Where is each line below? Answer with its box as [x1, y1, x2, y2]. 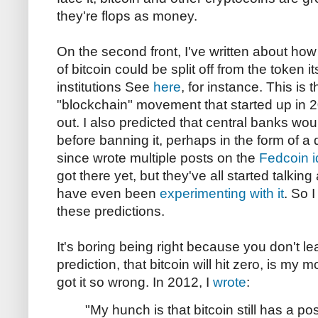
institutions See [57, 79, 153, 95]
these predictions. [57, 204, 165, 219]
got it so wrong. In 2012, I [57, 275, 213, 290]
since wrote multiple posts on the [57, 150, 259, 166]
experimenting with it [160, 186, 284, 202]
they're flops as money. [57, 9, 197, 24]
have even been [57, 186, 160, 202]
